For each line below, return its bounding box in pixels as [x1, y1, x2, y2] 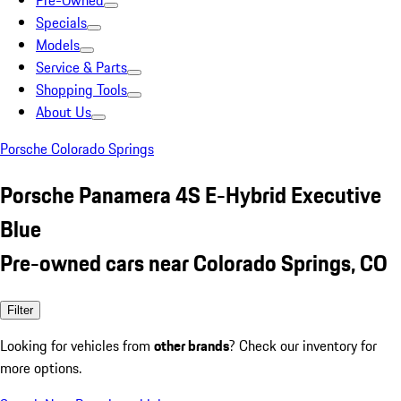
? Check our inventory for [229, 334, 377, 356]
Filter [7, 303, 33, 317]
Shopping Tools [36, 79, 127, 100]
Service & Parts [36, 56, 127, 78]
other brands [154, 334, 229, 356]
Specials [36, 12, 87, 33]
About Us [36, 101, 91, 123]
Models [36, 34, 80, 55]
